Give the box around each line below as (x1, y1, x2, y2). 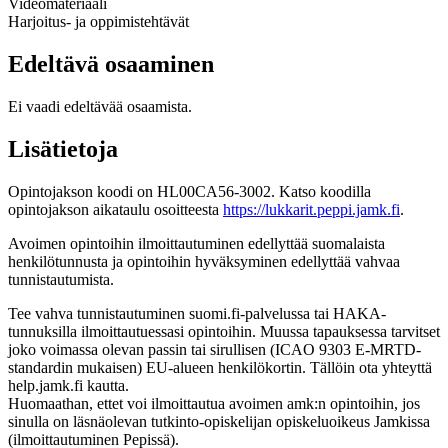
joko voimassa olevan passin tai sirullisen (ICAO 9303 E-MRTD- (8, 340, 421, 358)
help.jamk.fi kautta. (8, 376, 129, 394)
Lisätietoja (8, 135, 118, 162)
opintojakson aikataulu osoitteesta (8, 200, 223, 218)
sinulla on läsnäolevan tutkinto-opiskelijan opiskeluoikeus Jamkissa (8, 412, 430, 430)
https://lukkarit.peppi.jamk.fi (223, 200, 400, 218)
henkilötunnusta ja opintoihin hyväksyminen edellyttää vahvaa (8, 252, 400, 270)
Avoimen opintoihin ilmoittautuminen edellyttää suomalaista (8, 234, 385, 252)
